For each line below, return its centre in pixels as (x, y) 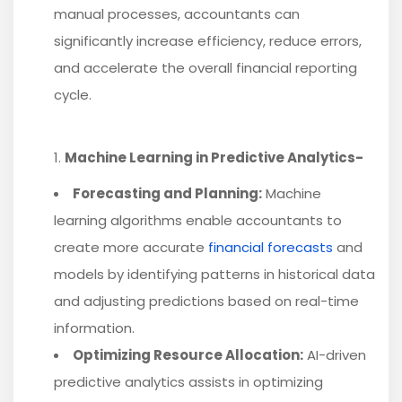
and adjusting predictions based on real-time (206, 301)
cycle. (73, 95)
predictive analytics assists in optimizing (188, 382)
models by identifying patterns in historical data (214, 275)
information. (94, 328)
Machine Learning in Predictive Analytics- (214, 158)
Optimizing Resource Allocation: (188, 355)
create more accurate (131, 248)
